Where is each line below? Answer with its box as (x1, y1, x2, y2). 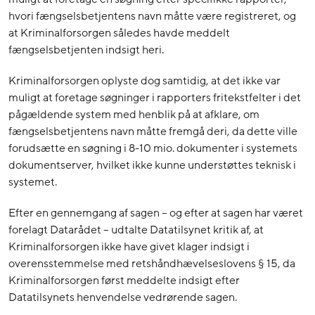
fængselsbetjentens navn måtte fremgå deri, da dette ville (8, 124, 297, 140)
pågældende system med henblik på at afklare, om (8, 107, 259, 123)
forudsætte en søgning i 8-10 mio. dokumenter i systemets (8, 141, 297, 157)
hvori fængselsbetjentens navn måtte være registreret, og (8, 8, 296, 25)
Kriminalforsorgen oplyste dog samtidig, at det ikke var (8, 73, 281, 89)
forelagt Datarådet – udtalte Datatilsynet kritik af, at (8, 222, 264, 238)
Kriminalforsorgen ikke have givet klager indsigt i (8, 239, 250, 255)
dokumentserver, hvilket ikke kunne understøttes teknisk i (8, 157, 296, 174)
